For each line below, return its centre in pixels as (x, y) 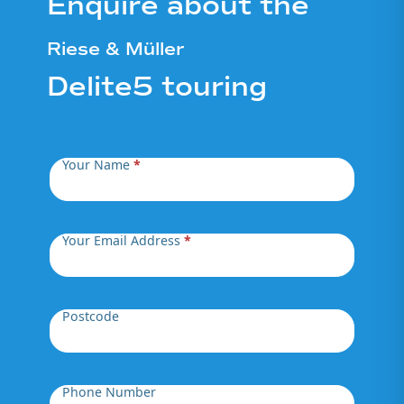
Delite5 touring (157, 86)
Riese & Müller (116, 49)
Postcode (91, 316)
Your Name (98, 164)
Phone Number (110, 391)
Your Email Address (124, 240)
